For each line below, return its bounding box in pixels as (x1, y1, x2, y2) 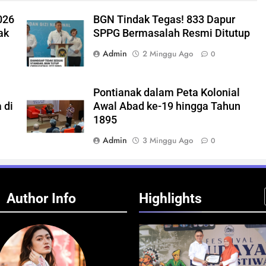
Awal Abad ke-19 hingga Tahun (93, 100, 240, 112)
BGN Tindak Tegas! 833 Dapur (93, 13, 235, 26)
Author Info (7, 189, 76, 207)
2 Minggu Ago (142, 47, 193, 59)
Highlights (139, 189, 202, 207)
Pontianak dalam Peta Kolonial (93, 86, 240, 99)
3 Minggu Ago (142, 134, 193, 146)
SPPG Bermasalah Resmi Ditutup (93, 27, 250, 39)
